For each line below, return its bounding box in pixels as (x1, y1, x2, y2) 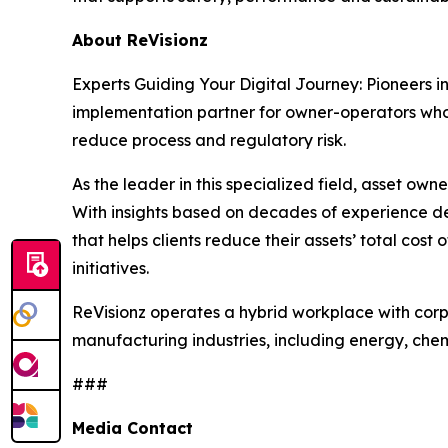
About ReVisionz (72, 30, 208, 51)
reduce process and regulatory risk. (72, 130, 346, 151)
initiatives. (72, 258, 149, 279)
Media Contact (72, 418, 193, 439)
